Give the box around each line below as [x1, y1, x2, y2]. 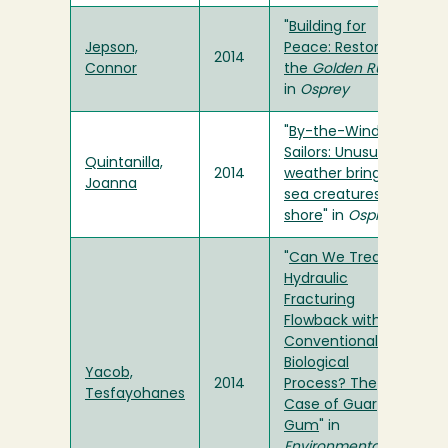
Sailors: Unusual [284, 146, 390, 162]
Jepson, [85, 41, 138, 57]
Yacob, [85, 366, 133, 382]
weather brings [284, 167, 388, 183]
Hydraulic [284, 272, 348, 288]
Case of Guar [284, 398, 377, 414]
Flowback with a [284, 314, 394, 330]
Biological [284, 356, 349, 372]
